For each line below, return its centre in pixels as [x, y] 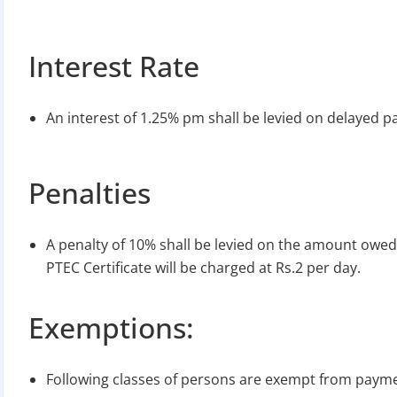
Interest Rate [114, 66]
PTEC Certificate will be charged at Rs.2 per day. [203, 267]
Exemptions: [111, 327]
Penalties [90, 192]
